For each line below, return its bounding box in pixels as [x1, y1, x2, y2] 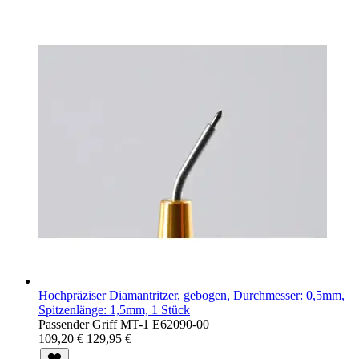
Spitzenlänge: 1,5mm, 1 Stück [38, 302, 190, 317]
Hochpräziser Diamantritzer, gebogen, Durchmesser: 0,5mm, [38, 288, 345, 302]
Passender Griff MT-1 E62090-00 [38, 317, 209, 331]
